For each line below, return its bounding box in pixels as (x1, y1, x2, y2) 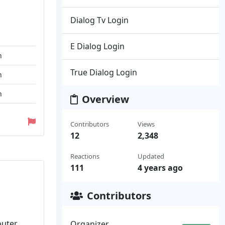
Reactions (70, 152, 99, 161)
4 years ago (137, 162, 183, 173)
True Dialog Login (70, 67, 137, 78)
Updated (137, 152, 164, 161)
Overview (82, 92, 129, 106)
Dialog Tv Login (70, 15, 129, 26)
